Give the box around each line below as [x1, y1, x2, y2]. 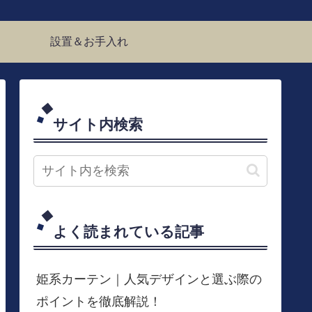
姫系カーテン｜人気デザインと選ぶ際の [36, 272, 262, 286]
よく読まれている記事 [53, 223, 204, 240]
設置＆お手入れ [50, 35, 128, 47]
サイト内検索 [53, 116, 143, 132]
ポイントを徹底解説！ [36, 294, 162, 309]
